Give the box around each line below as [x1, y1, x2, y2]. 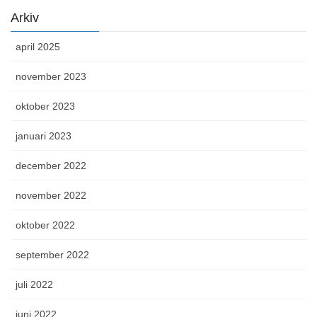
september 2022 [16, 249, 89, 261]
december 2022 [16, 160, 86, 172]
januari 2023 [16, 130, 71, 142]
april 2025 [16, 41, 60, 53]
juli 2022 [16, 279, 53, 291]
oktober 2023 [16, 100, 75, 113]
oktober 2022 [16, 219, 75, 231]
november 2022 [16, 190, 86, 202]
